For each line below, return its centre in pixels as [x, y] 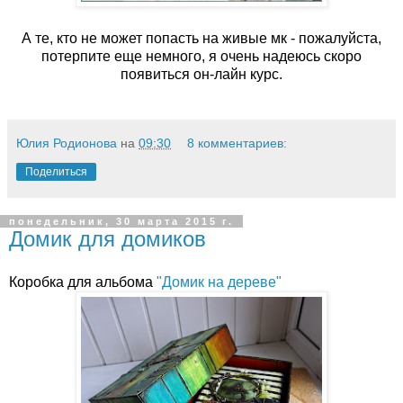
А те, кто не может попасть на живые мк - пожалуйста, [201, 38]
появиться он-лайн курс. [201, 74]
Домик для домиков [107, 238]
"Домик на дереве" [221, 282]
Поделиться [56, 171]
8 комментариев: [237, 143]
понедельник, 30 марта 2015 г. [121, 221]
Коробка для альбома [83, 282]
